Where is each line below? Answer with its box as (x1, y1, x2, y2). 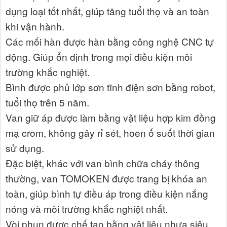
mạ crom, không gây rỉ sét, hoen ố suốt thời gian (6, 126, 215, 140)
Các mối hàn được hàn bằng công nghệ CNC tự (6, 34, 214, 49)
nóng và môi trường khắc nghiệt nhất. (6, 202, 168, 216)
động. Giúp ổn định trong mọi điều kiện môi (6, 50, 192, 64)
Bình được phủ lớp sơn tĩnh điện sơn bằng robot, (6, 80, 215, 94)
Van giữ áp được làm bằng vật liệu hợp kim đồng (6, 110, 216, 125)
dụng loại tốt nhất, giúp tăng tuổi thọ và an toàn (6, 4, 209, 18)
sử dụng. (6, 141, 44, 155)
